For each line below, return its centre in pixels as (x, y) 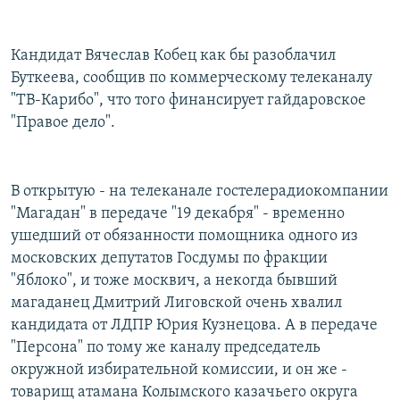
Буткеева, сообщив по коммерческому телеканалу (192, 78)
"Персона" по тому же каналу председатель (166, 347)
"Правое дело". (63, 122)
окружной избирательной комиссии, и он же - (179, 370)
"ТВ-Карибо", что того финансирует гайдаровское (188, 100)
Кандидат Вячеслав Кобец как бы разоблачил (173, 55)
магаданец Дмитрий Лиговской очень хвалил (176, 303)
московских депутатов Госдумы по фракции (169, 258)
